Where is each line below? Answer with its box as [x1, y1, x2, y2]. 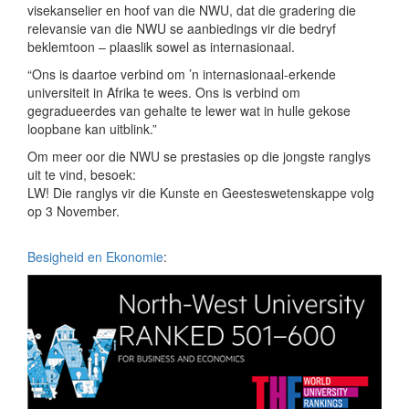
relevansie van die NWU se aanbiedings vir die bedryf [27, 19, 336, 37]
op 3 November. [27, 202, 120, 220]
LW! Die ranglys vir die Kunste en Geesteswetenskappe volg [27, 184, 374, 202]
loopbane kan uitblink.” [27, 120, 157, 138]
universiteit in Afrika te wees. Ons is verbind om [27, 83, 300, 101]
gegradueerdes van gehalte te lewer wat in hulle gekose [27, 101, 351, 120]
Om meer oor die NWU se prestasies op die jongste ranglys [27, 147, 371, 165]
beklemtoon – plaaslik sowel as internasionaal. [27, 37, 299, 56]
